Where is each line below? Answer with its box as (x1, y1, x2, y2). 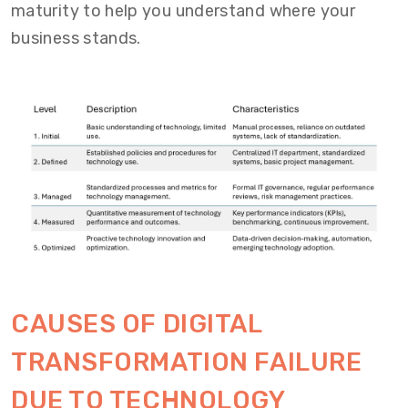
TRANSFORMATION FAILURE (11, 347, 362, 377)
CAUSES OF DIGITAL (11, 309, 262, 339)
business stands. (11, 27, 141, 48)
